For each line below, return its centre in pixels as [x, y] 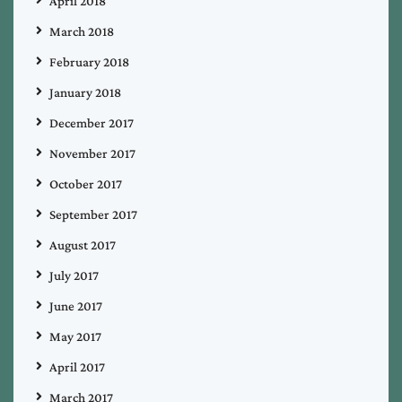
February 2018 [89, 61]
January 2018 [85, 92]
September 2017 [93, 214]
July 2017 [74, 275]
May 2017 [75, 336]
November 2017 [92, 153]
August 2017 [83, 245]
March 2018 [82, 31]
